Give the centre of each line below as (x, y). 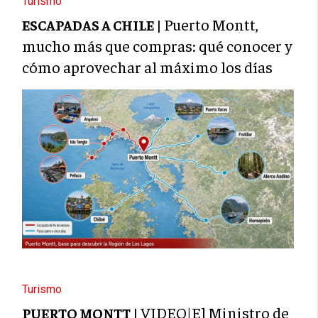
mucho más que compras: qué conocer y (158, 46)
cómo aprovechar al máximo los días (148, 67)
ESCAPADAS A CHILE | (93, 25)
